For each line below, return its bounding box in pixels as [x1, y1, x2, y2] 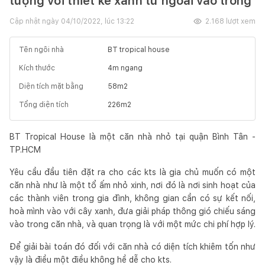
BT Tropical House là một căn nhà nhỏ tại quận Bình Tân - [9, 131, 256, 141]
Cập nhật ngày [9, 17, 61, 25]
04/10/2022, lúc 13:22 [61, 17, 134, 25]
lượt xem [224, 17, 256, 25]
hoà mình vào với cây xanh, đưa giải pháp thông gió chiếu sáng [9, 206, 256, 216]
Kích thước [19, 63, 55, 72]
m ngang [112, 63, 143, 72]
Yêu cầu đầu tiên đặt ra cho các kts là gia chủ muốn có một [9, 167, 256, 177]
